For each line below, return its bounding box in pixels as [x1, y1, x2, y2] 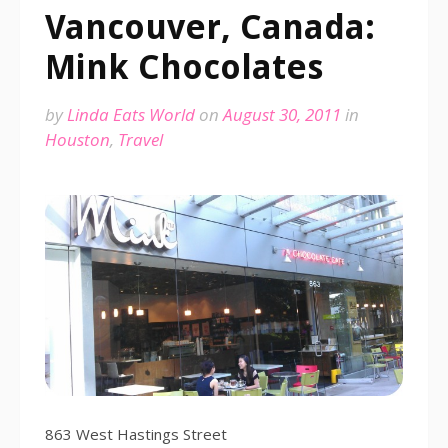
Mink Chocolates [45, 47, 323, 87]
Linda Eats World [67, 103, 195, 126]
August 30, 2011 [223, 103, 341, 126]
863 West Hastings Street [45, 424, 227, 445]
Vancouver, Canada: [45, 7, 375, 47]
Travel [118, 128, 163, 151]
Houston [45, 128, 110, 151]
